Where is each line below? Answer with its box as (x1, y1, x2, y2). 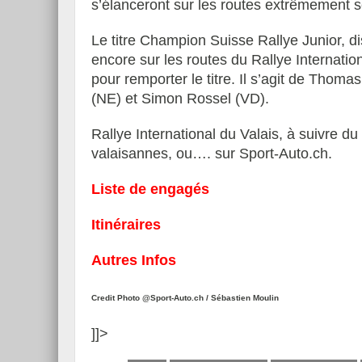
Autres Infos (91, 252, 176, 268)
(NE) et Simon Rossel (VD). (91, 90, 269, 107)
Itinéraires (91, 217, 161, 233)
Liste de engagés (91, 181, 209, 197)
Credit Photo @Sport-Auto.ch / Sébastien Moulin (91, 293, 279, 302)
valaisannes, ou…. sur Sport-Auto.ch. (91, 145, 332, 162)
